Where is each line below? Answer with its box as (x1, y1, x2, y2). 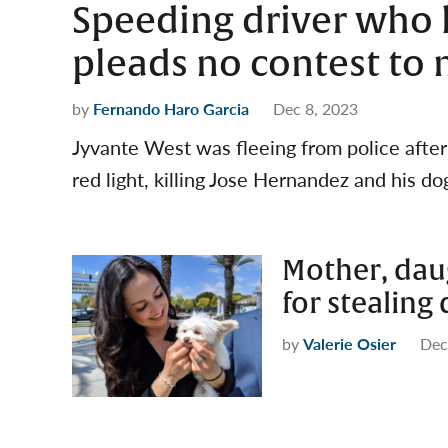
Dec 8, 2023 (273, 96, 358, 120)
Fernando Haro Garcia (93, 96, 249, 120)
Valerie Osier (303, 331, 396, 355)
